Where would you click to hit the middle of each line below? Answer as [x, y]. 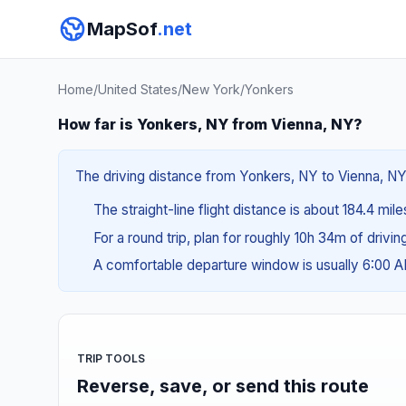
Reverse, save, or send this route [223, 386]
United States [138, 89]
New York [211, 89]
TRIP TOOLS [111, 358]
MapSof [122, 29]
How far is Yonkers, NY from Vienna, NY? [210, 124]
